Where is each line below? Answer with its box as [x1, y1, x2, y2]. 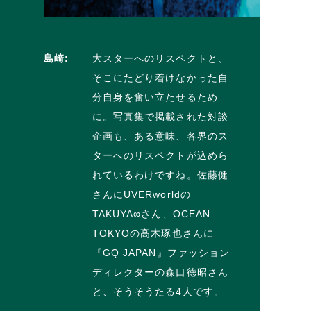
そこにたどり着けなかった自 [92, 72, 229, 83]
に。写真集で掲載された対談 [92, 110, 229, 122]
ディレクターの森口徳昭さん [92, 266, 229, 278]
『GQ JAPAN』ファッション [92, 246, 230, 258]
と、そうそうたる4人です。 [92, 285, 225, 297]
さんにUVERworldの [92, 188, 192, 200]
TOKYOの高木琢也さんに [92, 227, 215, 239]
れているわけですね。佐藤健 [92, 169, 229, 180]
